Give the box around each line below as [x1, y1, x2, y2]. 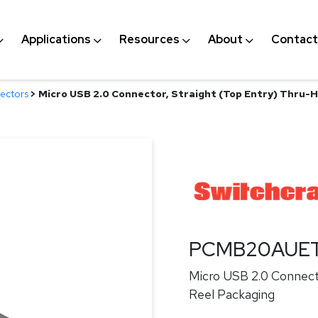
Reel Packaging [189, 286, 275, 302]
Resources [119, 32, 180, 47]
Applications [21, 32, 91, 47]
